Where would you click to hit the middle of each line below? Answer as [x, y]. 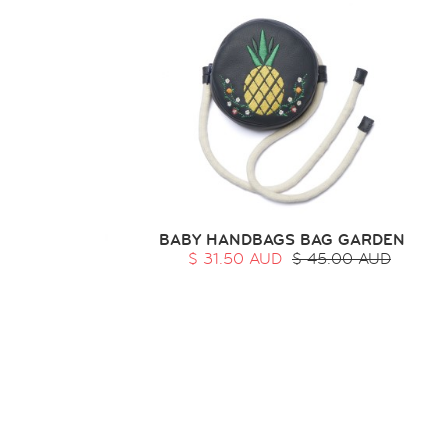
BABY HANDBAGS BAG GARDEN [281, 240]
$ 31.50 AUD [234, 259]
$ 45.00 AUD [341, 259]
